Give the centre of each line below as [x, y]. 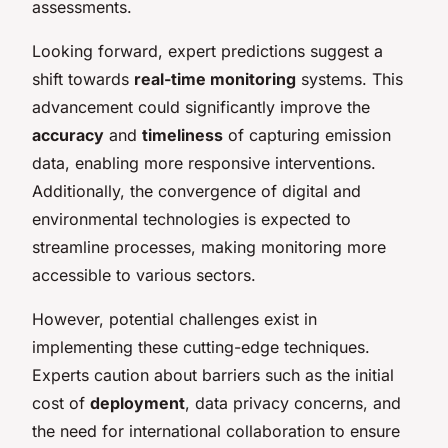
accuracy [68, 134]
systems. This [349, 78]
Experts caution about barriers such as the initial [213, 374]
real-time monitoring [215, 78]
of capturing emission [307, 134]
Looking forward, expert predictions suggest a [207, 50]
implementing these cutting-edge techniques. [201, 346]
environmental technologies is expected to [191, 218]
